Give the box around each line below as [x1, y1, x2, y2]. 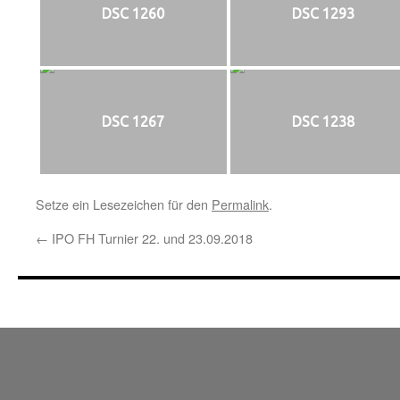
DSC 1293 [292, 5, 354, 22]
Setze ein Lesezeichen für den [36, 194, 212, 213]
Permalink [212, 194, 269, 213]
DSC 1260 [102, 5, 165, 22]
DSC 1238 [292, 113, 354, 130]
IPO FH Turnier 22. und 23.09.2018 [48, 228, 253, 247]
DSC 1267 [102, 113, 165, 130]
